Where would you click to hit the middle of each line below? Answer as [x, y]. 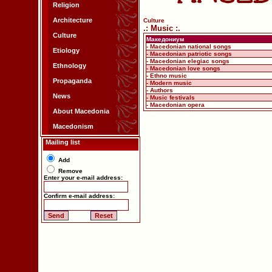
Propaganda [72, 81]
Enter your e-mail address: [83, 178]
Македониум [165, 39]
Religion [66, 5]
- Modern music [169, 83]
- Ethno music [167, 76]
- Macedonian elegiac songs [188, 61]
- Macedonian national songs [189, 46]
